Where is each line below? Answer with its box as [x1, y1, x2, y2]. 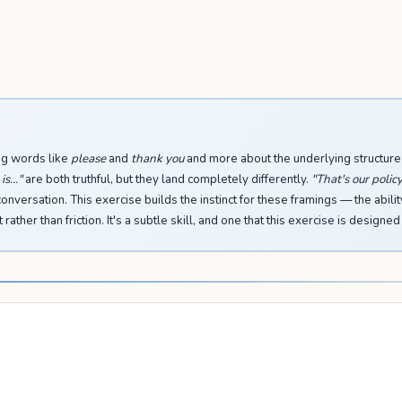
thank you [130, 150, 184, 167]
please [70, 150, 106, 167]
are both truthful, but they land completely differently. [22, 170, 311, 188]
